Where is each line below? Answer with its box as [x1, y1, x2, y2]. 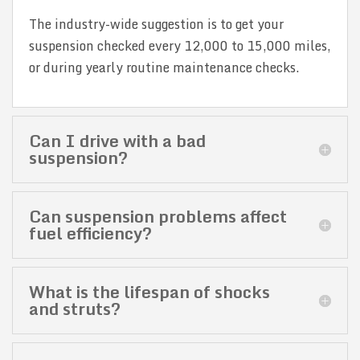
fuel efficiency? [29, 219, 152, 247]
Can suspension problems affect [29, 202, 287, 231]
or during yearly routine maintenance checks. [29, 57, 300, 79]
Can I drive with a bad [29, 127, 206, 155]
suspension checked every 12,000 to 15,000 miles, [29, 35, 331, 57]
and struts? [29, 295, 121, 323]
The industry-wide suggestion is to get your [29, 14, 284, 35]
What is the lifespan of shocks [29, 278, 270, 306]
